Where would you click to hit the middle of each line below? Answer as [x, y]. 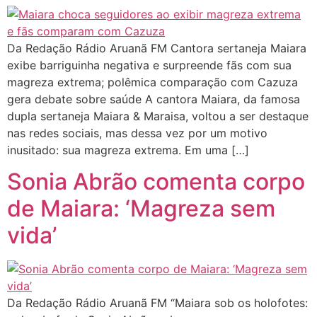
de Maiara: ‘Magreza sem [141, 209]
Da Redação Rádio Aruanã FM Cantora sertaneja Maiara [157, 48]
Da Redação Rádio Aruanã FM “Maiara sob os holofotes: [157, 303]
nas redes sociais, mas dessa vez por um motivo [137, 133]
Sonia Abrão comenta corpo [156, 182]
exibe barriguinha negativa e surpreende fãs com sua [149, 65]
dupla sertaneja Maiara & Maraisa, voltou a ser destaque [158, 116]
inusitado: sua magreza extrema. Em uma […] [128, 150]
